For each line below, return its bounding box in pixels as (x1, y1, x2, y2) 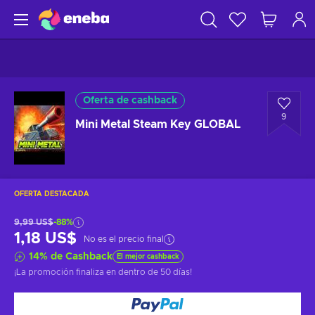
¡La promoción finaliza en (14, 268, 118, 276)
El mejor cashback (117, 253, 179, 260)
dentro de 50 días (118, 268, 190, 276)
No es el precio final (84, 235, 164, 243)
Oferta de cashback (83, 96, 177, 105)
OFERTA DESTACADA (14, 191, 89, 198)
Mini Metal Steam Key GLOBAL (75, 119, 240, 130)
